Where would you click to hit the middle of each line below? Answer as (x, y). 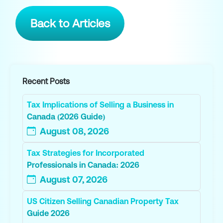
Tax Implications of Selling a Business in (101, 104)
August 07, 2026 (74, 179)
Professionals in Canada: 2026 (83, 165)
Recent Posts (46, 81)
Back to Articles (70, 23)
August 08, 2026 (75, 131)
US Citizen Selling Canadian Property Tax (103, 201)
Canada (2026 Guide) (66, 116)
